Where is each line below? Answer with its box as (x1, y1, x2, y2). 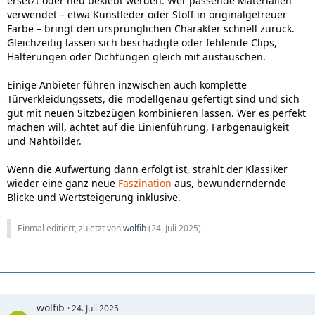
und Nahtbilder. (7, 134, 82, 148)
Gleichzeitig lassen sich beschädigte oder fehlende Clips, (7, 36, 277, 49)
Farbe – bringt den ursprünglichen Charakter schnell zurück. (7, 22, 295, 35)
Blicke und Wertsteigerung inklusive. (7, 191, 181, 204)
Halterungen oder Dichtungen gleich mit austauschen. (7, 50, 266, 63)
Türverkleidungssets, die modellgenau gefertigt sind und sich (7, 92, 300, 105)
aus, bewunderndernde (172, 176, 286, 190)
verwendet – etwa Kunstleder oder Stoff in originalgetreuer (7, 8, 287, 21)
